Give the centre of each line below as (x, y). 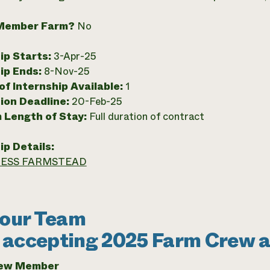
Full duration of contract (146, 117)
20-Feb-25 (97, 102)
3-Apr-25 (75, 56)
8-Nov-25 (67, 71)
